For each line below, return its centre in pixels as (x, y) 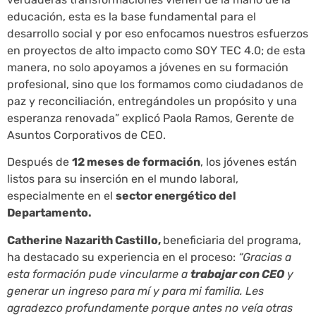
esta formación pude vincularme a (99, 274)
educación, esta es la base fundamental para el (132, 16)
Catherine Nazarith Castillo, (85, 240)
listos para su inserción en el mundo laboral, (123, 179)
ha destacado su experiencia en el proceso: (123, 257)
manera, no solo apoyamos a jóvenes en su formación (148, 67)
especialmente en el (61, 196)
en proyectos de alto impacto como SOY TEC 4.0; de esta (156, 50)
